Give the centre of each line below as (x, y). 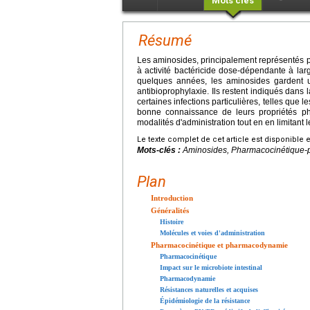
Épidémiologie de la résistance (205, 300)
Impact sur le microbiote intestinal (211, 267)
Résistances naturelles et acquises (209, 289)
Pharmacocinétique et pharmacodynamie (219, 245)
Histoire (172, 221)
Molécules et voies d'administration (212, 232)
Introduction (172, 198)
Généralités (170, 210)
